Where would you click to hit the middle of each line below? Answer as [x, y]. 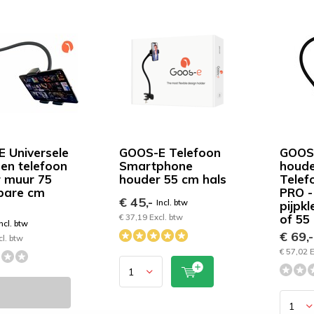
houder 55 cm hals [173, 179]
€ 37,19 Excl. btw [151, 217]
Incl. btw [172, 202]
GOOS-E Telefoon [170, 152]
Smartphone [156, 166]
